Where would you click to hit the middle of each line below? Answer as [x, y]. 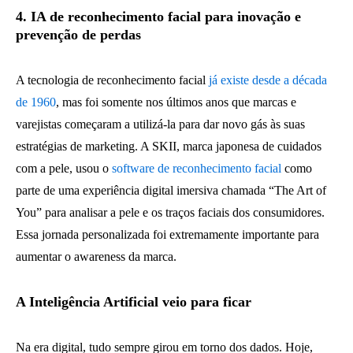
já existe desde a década [268, 80]
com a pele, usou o [64, 168]
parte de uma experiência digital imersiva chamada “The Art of [171, 190]
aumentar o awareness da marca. [96, 256]
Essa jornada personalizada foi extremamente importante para [167, 234]
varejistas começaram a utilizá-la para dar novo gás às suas [160, 124]
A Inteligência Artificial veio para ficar [134, 302]
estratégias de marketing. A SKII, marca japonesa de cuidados [169, 146]
